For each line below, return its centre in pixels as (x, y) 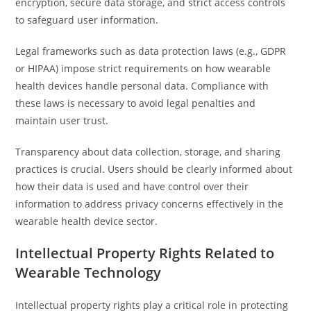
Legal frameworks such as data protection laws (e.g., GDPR (151, 51)
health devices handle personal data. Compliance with (142, 86)
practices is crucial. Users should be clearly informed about (154, 169)
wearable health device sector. (87, 221)
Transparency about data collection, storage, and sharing (148, 152)
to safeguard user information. (87, 20)
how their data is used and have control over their (132, 186)
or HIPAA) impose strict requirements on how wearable (143, 68)
